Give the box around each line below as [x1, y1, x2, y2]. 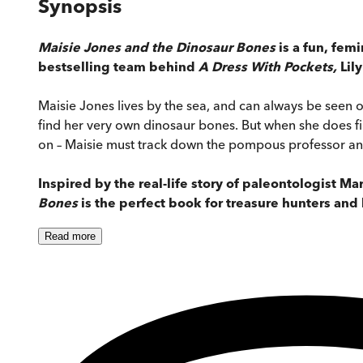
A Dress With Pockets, [199, 58, 340, 75]
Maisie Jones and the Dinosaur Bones [38, 39, 275, 56]
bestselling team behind [38, 58, 199, 75]
